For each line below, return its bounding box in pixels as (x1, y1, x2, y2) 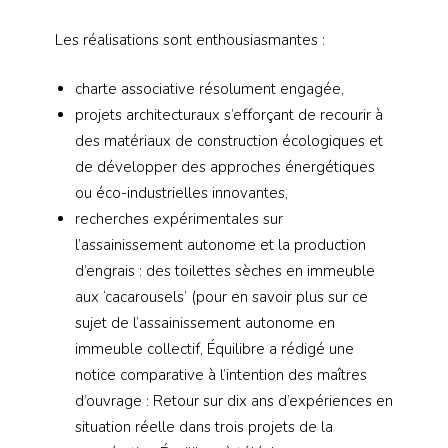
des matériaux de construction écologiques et (75, 130, 383, 151)
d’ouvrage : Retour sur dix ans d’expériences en (75, 390, 393, 411)
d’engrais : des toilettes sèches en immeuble (75, 260, 375, 281)
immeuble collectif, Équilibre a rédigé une (75, 338, 354, 359)
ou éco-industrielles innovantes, (75, 182, 288, 203)
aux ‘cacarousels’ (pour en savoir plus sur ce (75, 286, 368, 307)
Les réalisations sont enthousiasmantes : (55, 30, 325, 51)
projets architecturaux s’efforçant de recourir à (75, 104, 383, 125)
